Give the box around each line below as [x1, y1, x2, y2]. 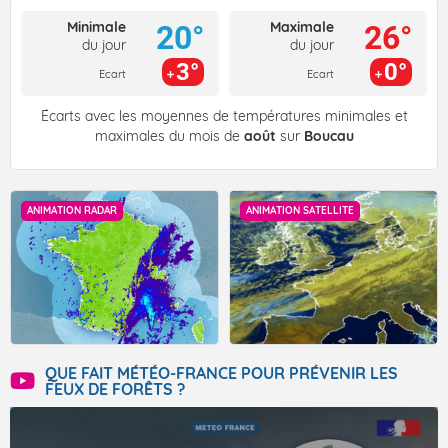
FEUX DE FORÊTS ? [45, 379, 185, 400]
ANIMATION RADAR [27, 204, 117, 218]
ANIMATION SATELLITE [246, 204, 354, 218]
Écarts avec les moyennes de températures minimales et [40, 107, 408, 126]
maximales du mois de [94, 127, 244, 146]
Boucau [303, 127, 354, 146]
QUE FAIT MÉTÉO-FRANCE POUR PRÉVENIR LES [45, 363, 398, 384]
